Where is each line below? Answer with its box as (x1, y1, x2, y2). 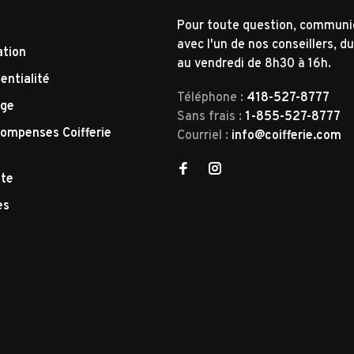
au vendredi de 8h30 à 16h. (177, 55, 331, 72)
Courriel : (177, 128, 232, 145)
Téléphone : (177, 90, 247, 107)
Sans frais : (177, 109, 245, 126)
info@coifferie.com (232, 128, 341, 145)
